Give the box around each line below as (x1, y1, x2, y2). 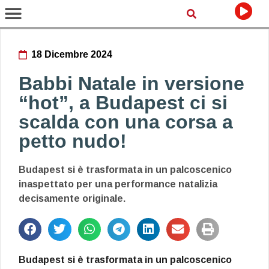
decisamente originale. (19, 193, 125, 204)
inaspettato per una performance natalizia (19, 179, 217, 189)
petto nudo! (19, 130, 127, 152)
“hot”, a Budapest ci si (19, 92, 228, 113)
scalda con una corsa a (19, 111, 233, 133)
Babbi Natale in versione (19, 73, 244, 94)
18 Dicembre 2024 (31, 49, 112, 59)
